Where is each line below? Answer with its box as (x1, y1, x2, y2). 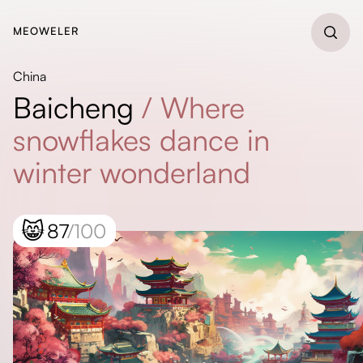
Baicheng (13, 89, 134, 126)
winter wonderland (13, 154, 250, 190)
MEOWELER (13, 24, 79, 37)
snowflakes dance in (13, 122, 270, 158)
